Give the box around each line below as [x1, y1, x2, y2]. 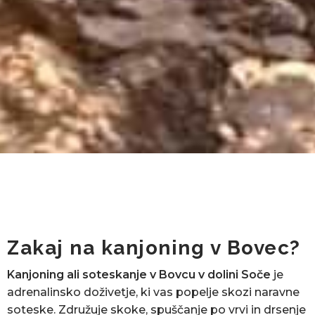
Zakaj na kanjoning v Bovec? [7, 236, 301, 259]
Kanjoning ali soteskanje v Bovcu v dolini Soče [7, 267, 271, 281]
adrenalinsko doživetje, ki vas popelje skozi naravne [7, 285, 300, 299]
